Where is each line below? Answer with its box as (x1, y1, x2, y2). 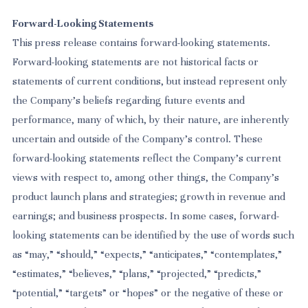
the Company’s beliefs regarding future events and (12, 93, 245, 107)
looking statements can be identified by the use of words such (12, 228, 295, 241)
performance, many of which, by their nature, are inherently (12, 113, 290, 126)
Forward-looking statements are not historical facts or (12, 55, 259, 68)
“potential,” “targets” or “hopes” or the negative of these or (12, 286, 284, 299)
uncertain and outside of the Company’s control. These (12, 132, 263, 145)
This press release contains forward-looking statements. (12, 36, 271, 49)
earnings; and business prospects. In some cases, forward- (12, 209, 280, 222)
